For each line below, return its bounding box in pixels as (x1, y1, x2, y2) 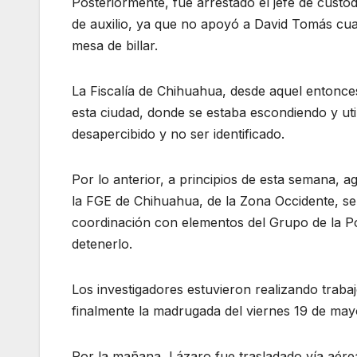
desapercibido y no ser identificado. (72, 126, 284, 143)
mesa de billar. (72, 37, 158, 54)
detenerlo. (72, 236, 132, 253)
